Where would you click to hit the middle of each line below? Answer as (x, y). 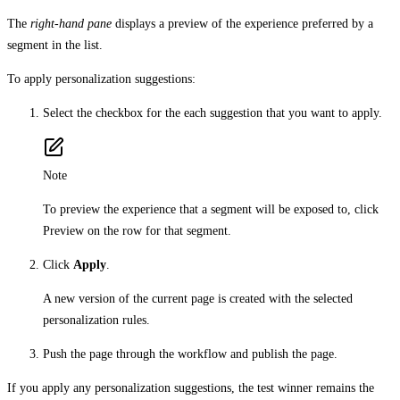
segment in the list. (57, 45)
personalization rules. (96, 320)
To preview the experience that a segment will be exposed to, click (211, 209)
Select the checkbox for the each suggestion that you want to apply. (212, 112)
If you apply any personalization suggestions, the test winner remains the (191, 387)
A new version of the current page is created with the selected (198, 298)
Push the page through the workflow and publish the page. (190, 354)
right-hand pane (71, 23)
